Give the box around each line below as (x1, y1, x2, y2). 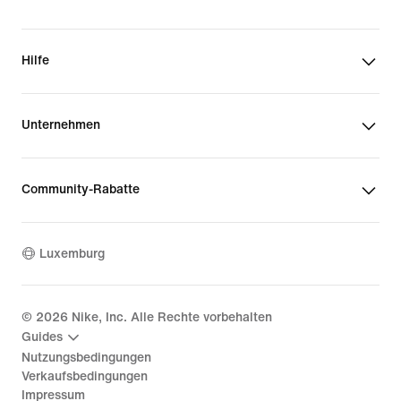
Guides (21, 330, 63, 345)
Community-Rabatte (21, 182, 140, 196)
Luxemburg (39, 247, 105, 261)
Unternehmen (21, 117, 100, 132)
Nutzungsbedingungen (21, 350, 151, 364)
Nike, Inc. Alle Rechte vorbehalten (68, 310, 272, 324)
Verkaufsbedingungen (21, 369, 148, 383)
